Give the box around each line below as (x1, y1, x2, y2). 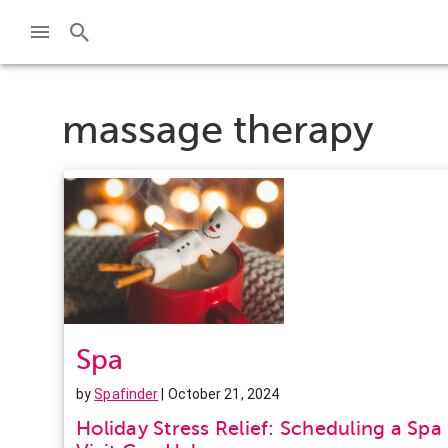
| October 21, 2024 (158, 385, 280, 402)
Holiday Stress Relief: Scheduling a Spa (76, 416, 442, 440)
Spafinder (94, 385, 159, 402)
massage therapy (62, 106, 373, 152)
